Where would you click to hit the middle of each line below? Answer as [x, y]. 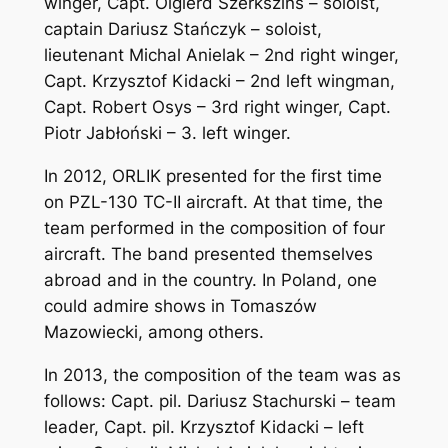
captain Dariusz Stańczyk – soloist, [182, 29]
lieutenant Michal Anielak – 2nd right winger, [221, 55]
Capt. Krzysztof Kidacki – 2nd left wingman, [219, 81]
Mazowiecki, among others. [153, 332]
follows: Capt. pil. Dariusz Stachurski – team [219, 400]
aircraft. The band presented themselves [208, 254]
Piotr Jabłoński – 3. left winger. [167, 133]
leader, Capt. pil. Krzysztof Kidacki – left [203, 426]
